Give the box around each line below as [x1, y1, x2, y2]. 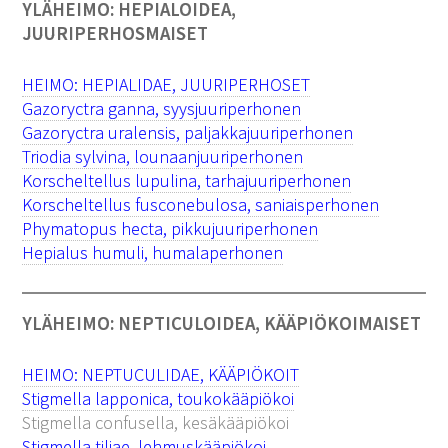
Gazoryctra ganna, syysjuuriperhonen [22, 96, 302, 120]
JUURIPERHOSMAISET [22, 21, 209, 45]
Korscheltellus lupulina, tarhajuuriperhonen [22, 168, 352, 192]
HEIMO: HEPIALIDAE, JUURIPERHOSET [22, 72, 311, 96]
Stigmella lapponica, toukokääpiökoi [22, 386, 295, 410]
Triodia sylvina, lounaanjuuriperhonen [22, 144, 304, 168]
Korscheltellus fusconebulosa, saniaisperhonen [22, 192, 380, 216]
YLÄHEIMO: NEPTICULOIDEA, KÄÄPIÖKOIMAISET [22, 311, 422, 335]
